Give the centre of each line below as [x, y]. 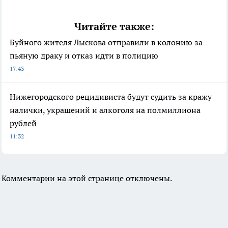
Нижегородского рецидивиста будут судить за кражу [111, 97]
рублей [23, 123]
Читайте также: [114, 27]
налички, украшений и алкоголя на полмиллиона [105, 110]
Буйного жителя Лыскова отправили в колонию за [106, 42]
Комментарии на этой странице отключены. [87, 178]
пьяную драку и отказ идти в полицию [84, 56]
